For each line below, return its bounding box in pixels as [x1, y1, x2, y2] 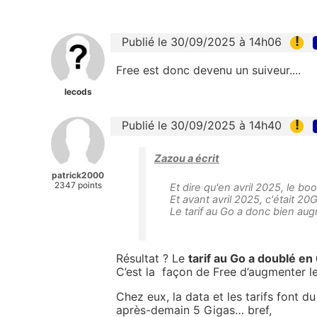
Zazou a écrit [154, 152, 219, 166]
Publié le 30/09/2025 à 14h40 [122, 117, 282, 132]
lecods [64, 86, 92, 97]
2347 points [54, 179, 102, 190]
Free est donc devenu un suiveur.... [116, 62, 301, 77]
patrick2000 [52, 169, 104, 180]
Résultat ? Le [116, 251, 188, 266]
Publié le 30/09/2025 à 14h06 [122, 34, 282, 49]
